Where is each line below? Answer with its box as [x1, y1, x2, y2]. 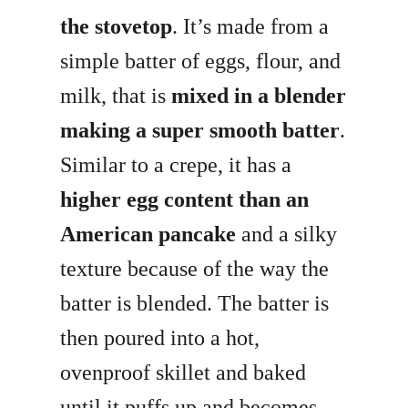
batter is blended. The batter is [60, 291, 330, 316]
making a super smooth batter [60, 118, 341, 143]
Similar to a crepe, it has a [60, 153, 292, 178]
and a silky [236, 222, 338, 247]
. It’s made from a [172, 15, 330, 39]
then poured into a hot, [60, 326, 260, 351]
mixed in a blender [171, 84, 347, 108]
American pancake [60, 222, 237, 247]
